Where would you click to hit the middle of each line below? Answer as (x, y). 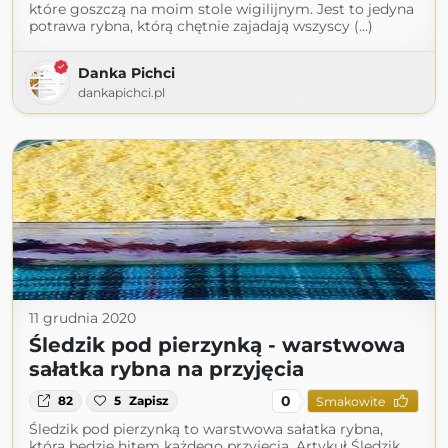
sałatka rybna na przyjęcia (166, 369)
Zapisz (149, 400)
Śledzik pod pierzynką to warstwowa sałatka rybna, (206, 429)
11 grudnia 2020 (82, 318)
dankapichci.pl (121, 92)
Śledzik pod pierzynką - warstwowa (217, 345)
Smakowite (350, 401)
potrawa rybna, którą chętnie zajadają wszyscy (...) (201, 26)
